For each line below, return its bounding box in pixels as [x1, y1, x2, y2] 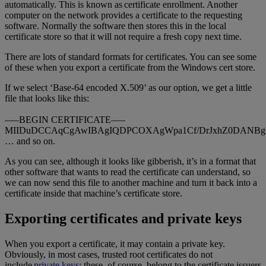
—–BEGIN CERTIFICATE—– [5, 115, 125, 125]
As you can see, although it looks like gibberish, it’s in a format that [5, 156, 256, 167]
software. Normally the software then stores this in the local [5, 21, 226, 31]
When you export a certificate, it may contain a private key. [5, 238, 225, 249]
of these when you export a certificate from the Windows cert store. [5, 62, 260, 73]
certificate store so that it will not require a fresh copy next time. [5, 31, 242, 42]
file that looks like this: [5, 93, 89, 104]
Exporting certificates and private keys [5, 211, 242, 227]
